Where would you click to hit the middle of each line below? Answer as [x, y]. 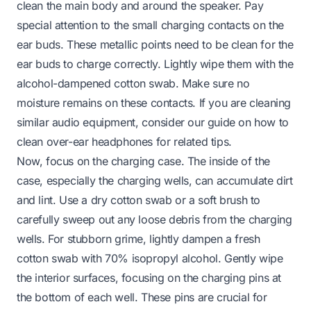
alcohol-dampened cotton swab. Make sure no [133, 84]
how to [271, 123]
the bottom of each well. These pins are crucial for [142, 297]
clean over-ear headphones [85, 142]
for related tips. [192, 142]
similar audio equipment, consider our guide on [136, 123]
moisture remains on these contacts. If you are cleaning [154, 103]
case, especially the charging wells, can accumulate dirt [155, 181]
